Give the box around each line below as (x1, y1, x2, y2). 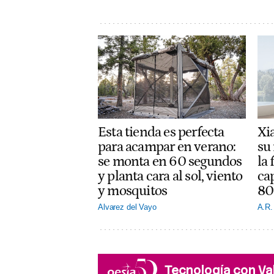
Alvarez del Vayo (98, 202, 157, 212)
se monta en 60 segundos (98, 154, 242, 170)
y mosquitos (98, 183, 168, 199)
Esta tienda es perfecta (98, 124, 224, 141)
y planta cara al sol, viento (98, 168, 243, 185)
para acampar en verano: (98, 139, 236, 155)
